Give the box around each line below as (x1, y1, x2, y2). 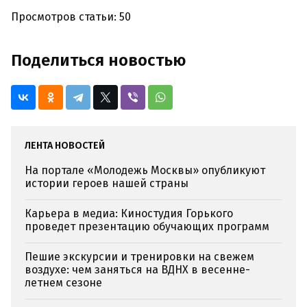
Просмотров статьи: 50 (11, 10, 131, 24)
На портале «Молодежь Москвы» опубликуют (25, 164, 265, 177)
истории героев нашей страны (25, 177, 188, 191)
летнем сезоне (25, 276, 102, 290)
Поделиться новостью (11, 51, 186, 71)
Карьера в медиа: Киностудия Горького (25, 207, 233, 221)
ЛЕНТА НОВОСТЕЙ (25, 140, 105, 152)
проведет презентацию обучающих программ (25, 220, 269, 234)
